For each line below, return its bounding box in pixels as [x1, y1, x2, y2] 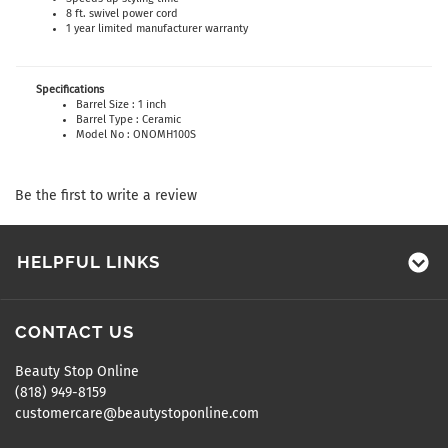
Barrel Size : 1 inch [76, 98, 166, 111]
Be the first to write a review [15, 187, 197, 204]
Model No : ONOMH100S [76, 128, 196, 141]
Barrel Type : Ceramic [76, 113, 181, 126]
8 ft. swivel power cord [66, 7, 178, 20]
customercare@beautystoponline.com [15, 405, 259, 422]
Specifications [36, 83, 104, 96]
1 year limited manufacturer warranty [66, 22, 248, 35]
